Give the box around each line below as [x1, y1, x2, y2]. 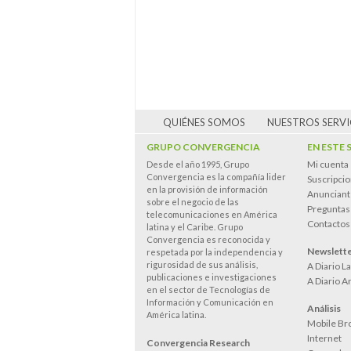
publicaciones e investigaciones [147, 272, 277, 282]
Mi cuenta [307, 158, 349, 170]
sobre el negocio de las [147, 197, 239, 207]
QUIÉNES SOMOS [162, 116, 245, 128]
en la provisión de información [147, 184, 268, 194]
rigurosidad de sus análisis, [147, 259, 258, 270]
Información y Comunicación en [147, 297, 273, 307]
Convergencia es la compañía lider [147, 172, 286, 182]
